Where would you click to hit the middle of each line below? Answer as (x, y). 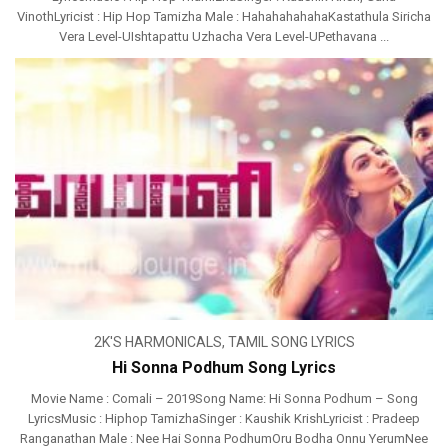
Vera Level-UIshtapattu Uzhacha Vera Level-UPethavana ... (224, 37)
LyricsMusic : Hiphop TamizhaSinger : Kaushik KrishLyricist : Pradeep (224, 418)
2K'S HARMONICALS (157, 341)
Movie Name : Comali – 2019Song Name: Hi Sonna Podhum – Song (224, 398)
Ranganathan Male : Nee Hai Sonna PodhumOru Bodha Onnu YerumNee (224, 438)
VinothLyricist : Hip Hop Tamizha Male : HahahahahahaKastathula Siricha (224, 17)
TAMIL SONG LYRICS (291, 341)
